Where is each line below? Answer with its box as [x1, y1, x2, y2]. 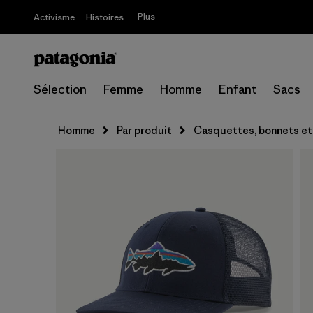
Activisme [34, 11, 75, 23]
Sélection [34, 82, 87, 97]
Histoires [86, 11, 124, 23]
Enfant [219, 82, 256, 97]
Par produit [117, 124, 172, 137]
